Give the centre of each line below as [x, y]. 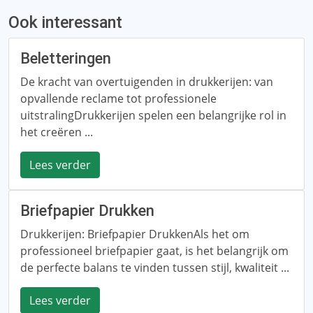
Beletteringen [66, 58]
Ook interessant [65, 22]
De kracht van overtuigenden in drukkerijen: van [147, 82]
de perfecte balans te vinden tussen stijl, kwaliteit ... [155, 268]
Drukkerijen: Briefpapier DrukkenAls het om [135, 234]
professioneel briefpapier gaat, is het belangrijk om [154, 251]
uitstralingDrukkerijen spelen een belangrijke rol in [153, 115]
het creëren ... [57, 132]
